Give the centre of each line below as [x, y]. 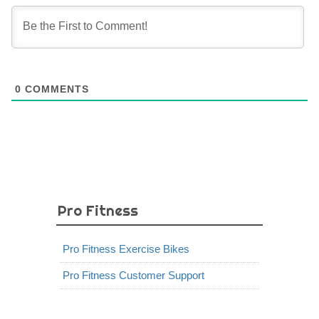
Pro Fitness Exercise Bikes [126, 249]
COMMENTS [55, 89]
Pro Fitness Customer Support [134, 275]
